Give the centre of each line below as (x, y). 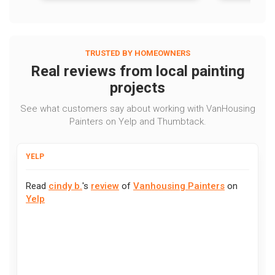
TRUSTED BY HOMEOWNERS (137, 53)
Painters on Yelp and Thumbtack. (137, 122)
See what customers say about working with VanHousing (137, 109)
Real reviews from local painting (137, 72)
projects (137, 88)
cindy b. (65, 186)
